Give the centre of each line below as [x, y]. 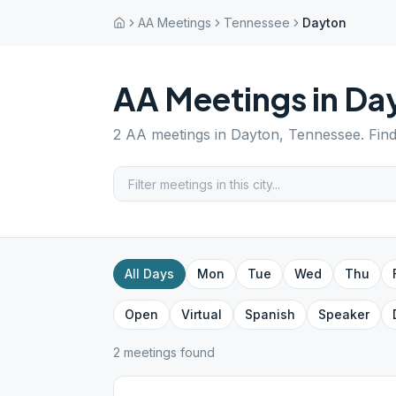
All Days [149, 274]
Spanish [270, 314]
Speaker [344, 314]
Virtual [202, 314]
